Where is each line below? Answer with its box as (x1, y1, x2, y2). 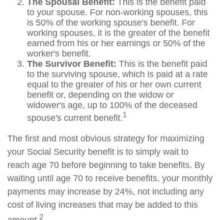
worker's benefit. (27, 49, 91, 58)
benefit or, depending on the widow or (27, 90, 174, 100)
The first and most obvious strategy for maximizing (7, 134, 204, 143)
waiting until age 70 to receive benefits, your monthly (7, 173, 213, 183)
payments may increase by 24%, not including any (7, 187, 204, 196)
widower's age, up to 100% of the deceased (27, 100, 197, 110)
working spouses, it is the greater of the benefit (27, 28, 210, 38)
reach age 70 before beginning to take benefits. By (7, 160, 205, 170)
